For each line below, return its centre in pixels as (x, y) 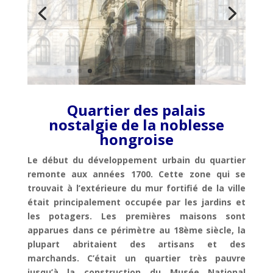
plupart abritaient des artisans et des (136, 244)
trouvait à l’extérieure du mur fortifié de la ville (136, 188)
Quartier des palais (136, 110)
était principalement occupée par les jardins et (136, 202)
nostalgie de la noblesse (136, 125)
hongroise (136, 139)
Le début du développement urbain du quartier (136, 160)
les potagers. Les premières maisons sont (136, 216)
